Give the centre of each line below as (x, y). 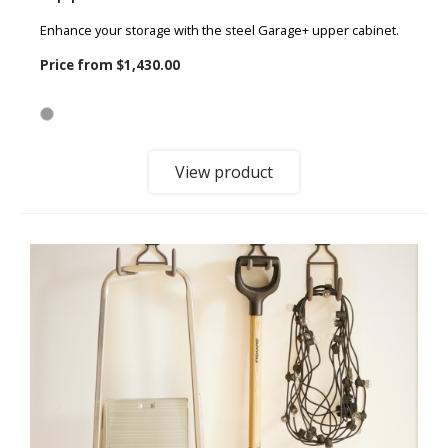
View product (224, 171)
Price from (78, 64)
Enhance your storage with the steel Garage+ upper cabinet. (219, 29)
